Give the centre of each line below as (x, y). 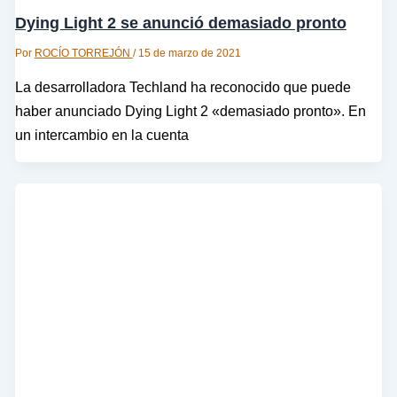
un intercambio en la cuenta (101, 135)
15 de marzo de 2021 (189, 53)
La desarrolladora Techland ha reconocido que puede (183, 87)
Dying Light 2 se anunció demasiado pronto (180, 22)
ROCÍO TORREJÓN (83, 53)
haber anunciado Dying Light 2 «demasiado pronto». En (190, 111)
